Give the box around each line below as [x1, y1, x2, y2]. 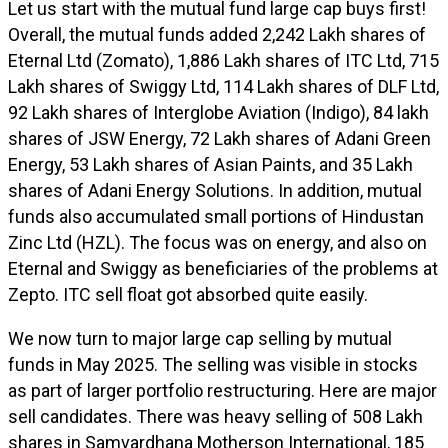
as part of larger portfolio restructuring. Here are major [8, 380, 437, 401]
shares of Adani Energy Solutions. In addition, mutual [8, 180, 422, 201]
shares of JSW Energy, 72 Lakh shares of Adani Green [8, 128, 431, 149]
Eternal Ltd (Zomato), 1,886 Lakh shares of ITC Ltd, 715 [8, 50, 439, 71]
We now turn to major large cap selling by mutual [8, 328, 392, 349]
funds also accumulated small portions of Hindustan [8, 206, 424, 227]
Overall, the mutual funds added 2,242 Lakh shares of [8, 24, 426, 45]
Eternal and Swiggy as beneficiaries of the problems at [8, 258, 438, 279]
